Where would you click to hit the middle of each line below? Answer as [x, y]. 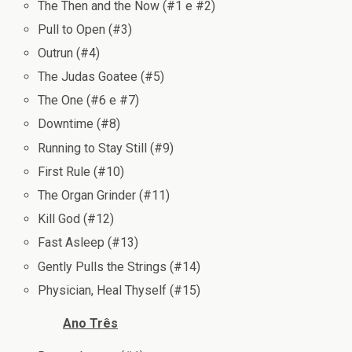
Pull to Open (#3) [85, 29]
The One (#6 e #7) [89, 101]
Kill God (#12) [76, 219]
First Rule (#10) [81, 171]
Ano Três [90, 323]
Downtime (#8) [79, 124]
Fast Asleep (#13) [88, 243]
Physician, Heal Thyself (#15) [119, 290]
